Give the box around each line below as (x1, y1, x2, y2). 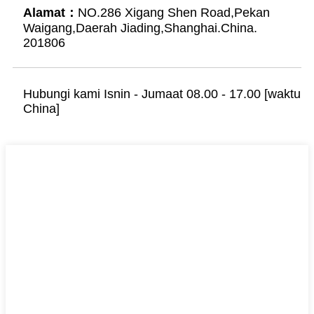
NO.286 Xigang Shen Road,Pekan (78, 5, 270, 20)
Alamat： (23, 5, 78, 20)
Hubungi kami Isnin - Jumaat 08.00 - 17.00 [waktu (23, 86, 301, 101)
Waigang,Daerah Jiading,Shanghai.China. (23, 20, 257, 35)
